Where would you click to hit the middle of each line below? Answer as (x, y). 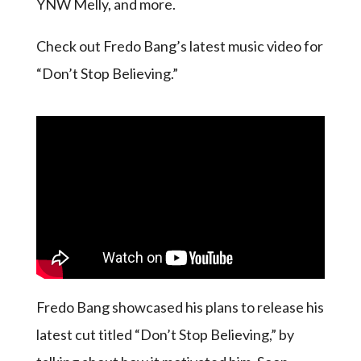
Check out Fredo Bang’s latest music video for (179, 46)
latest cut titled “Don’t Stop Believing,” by (165, 334)
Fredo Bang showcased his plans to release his (180, 307)
